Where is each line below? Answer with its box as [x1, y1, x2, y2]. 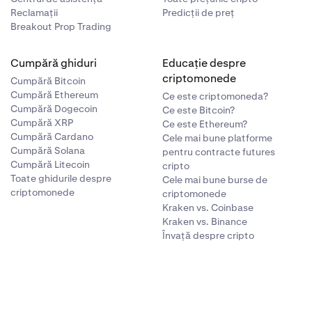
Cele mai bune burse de [162, 173, 268, 186]
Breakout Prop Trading [10, 20, 111, 33]
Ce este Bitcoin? [162, 104, 235, 116]
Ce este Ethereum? [162, 118, 248, 130]
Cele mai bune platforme [162, 132, 273, 144]
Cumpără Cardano [10, 130, 93, 143]
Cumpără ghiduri [10, 56, 97, 70]
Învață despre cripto [162, 229, 255, 242]
